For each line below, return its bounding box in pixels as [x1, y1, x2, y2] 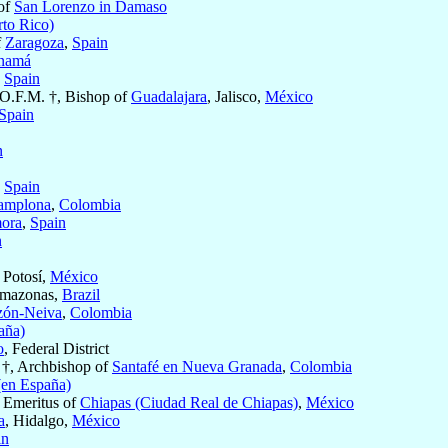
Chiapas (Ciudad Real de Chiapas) [80, 394, 298, 412]
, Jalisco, [207, 88, 265, 106]
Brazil [62, 286, 100, 304]
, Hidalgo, [5, 412, 72, 430]
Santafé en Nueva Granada [112, 358, 282, 376]
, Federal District [4, 340, 109, 358]
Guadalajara [131, 88, 207, 106]
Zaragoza [5, 34, 64, 52]
